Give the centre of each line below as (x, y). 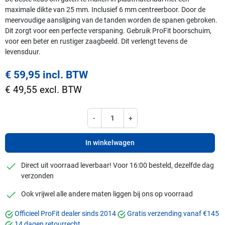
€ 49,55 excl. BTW (43, 90)
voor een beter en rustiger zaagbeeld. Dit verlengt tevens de (96, 41)
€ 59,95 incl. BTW (46, 75)
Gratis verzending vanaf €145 (173, 214)
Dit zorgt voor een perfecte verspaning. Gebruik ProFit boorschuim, (108, 30)
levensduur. (23, 51)
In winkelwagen (110, 143)
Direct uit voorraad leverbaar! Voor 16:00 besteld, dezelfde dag (118, 165)
